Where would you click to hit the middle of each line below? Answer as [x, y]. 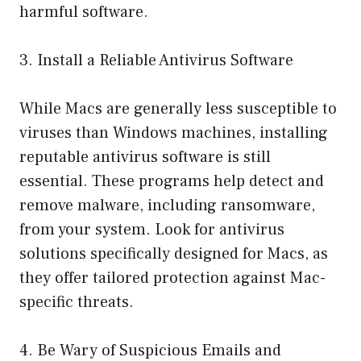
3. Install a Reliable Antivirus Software [156, 60]
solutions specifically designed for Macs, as [174, 253]
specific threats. [77, 302]
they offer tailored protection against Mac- [172, 278]
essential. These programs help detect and [172, 181]
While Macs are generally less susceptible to [178, 108]
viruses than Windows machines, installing [174, 133]
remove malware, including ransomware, [167, 205]
